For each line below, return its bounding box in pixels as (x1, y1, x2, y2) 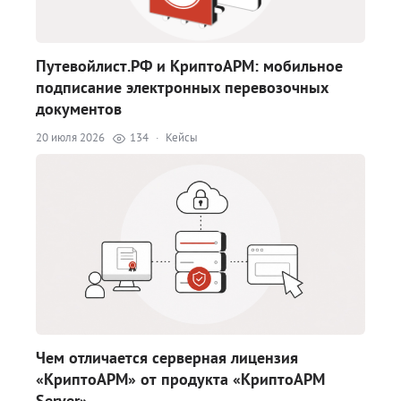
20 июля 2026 (36, 130, 105, 145)
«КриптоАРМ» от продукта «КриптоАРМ (36, 369, 325, 389)
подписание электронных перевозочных (36, 77, 328, 98)
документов (36, 98, 122, 119)
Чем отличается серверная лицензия (36, 347, 298, 368)
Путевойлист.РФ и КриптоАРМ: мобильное (36, 55, 343, 76)
